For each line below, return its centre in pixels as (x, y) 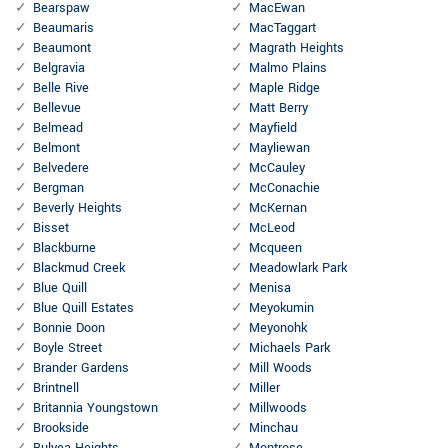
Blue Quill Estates (83, 308)
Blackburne (64, 248)
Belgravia (59, 68)
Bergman (58, 188)
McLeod (272, 228)
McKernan (278, 208)
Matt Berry (278, 108)
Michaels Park (289, 348)
